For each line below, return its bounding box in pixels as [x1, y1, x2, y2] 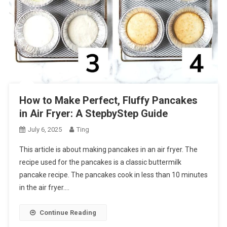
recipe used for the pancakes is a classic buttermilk [19, 158, 181, 166]
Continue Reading [39, 208, 96, 216]
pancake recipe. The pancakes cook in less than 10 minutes [19, 170, 208, 179]
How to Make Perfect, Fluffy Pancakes [19, 94, 198, 106]
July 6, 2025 [27, 125, 62, 133]
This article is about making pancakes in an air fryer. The [19, 145, 198, 154]
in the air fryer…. [19, 183, 69, 192]
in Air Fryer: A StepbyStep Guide [19, 107, 168, 120]
